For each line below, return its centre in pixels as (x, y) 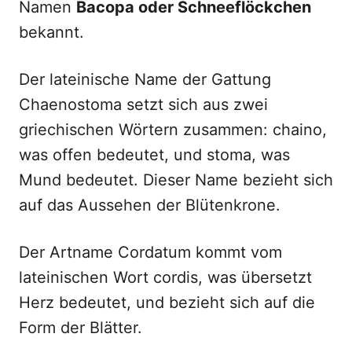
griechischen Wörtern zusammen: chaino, (173, 130)
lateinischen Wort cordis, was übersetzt (165, 277)
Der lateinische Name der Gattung (145, 79)
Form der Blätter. (81, 328)
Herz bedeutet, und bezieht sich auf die (167, 302)
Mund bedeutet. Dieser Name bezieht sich (176, 180)
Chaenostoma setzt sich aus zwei (143, 104)
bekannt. (51, 32)
